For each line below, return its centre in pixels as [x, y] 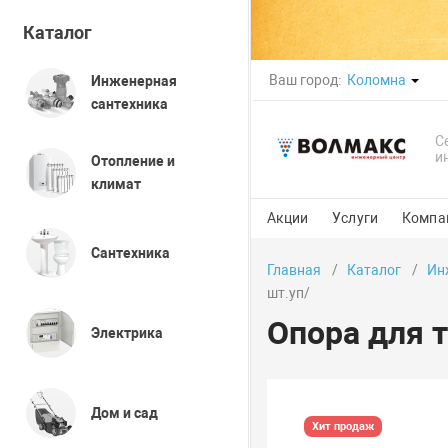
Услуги [355, 218]
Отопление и [133, 161]
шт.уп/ [288, 293]
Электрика [127, 332]
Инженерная [134, 81]
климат [116, 184]
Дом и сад [124, 412]
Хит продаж [342, 427]
